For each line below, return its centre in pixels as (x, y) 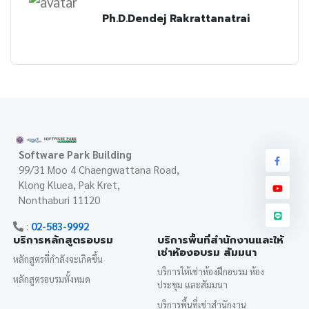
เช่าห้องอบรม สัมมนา (207, 253)
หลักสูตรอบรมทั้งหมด (52, 279)
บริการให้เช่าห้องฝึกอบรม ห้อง (211, 272)
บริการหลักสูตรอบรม (63, 240)
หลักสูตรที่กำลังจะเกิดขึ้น (58, 259)
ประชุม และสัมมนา (192, 285)
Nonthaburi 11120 (60, 200)
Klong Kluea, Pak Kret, (70, 185)
